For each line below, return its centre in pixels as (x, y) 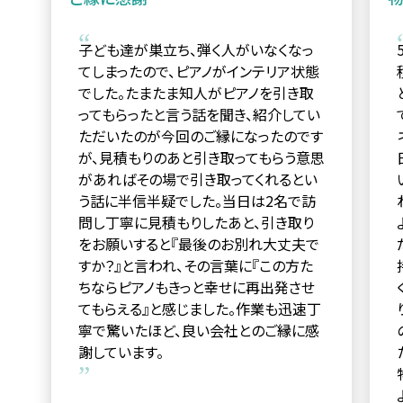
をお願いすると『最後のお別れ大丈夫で (198, 243)
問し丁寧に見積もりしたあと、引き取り (196, 222)
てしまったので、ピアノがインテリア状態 (198, 71)
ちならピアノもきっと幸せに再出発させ (196, 287)
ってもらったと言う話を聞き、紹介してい (199, 114)
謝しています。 (121, 351)
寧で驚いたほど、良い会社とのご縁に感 (198, 330)
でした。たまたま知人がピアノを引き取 (196, 92)
